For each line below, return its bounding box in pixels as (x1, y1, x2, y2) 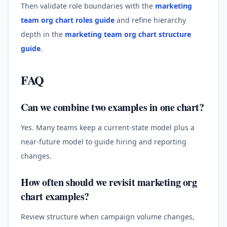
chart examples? (21, 188, 89, 204)
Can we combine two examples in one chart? (21, 99, 204, 115)
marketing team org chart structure (65, 29, 191, 39)
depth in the (21, 29, 65, 39)
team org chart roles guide (21, 15, 115, 25)
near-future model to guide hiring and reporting (21, 136, 186, 146)
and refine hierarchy (115, 15, 186, 25)
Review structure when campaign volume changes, (21, 211, 195, 221)
